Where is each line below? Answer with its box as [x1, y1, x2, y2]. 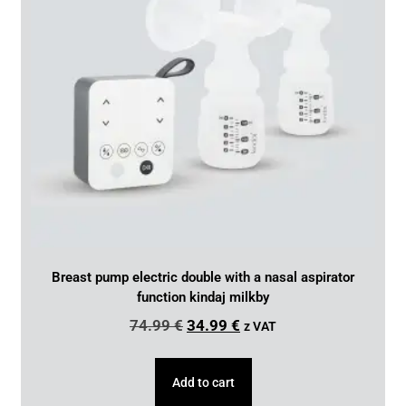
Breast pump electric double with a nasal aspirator [52, 269, 354, 286]
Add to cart [171, 374, 235, 391]
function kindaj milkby [137, 289, 269, 306]
